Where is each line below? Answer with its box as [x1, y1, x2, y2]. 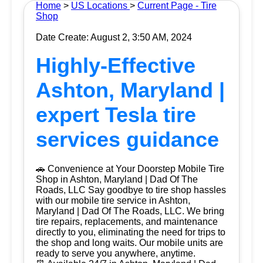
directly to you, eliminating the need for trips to [36, 227, 225, 237]
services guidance [36, 127, 219, 151]
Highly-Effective [36, 53, 195, 77]
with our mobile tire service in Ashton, [36, 195, 190, 205]
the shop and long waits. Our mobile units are [36, 238, 223, 248]
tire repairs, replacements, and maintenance [36, 217, 218, 227]
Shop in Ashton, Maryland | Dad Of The [36, 174, 198, 184]
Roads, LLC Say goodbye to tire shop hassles [36, 185, 226, 195]
